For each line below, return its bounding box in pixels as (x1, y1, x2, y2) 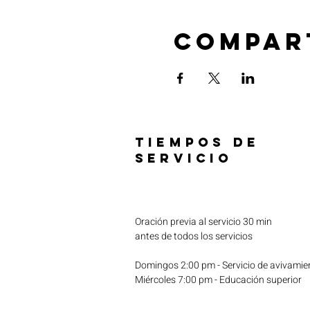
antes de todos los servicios (135, 228, 253, 244)
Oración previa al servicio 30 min (135, 214, 272, 229)
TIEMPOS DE (135, 134, 259, 150)
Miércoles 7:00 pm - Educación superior (135, 272, 302, 287)
